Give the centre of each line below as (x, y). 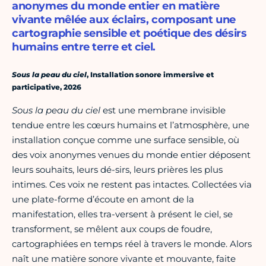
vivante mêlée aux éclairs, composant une (124, 20)
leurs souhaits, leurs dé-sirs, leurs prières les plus (117, 170)
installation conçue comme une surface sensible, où (126, 140)
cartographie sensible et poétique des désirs (129, 34)
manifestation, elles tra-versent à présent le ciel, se (122, 214)
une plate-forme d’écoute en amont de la (103, 199)
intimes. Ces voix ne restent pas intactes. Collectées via (132, 185)
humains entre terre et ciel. (84, 47)
